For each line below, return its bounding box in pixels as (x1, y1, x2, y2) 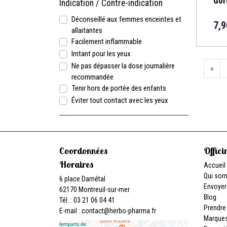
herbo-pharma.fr (109, 207, 156, 215)
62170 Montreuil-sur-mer (59, 185, 130, 194)
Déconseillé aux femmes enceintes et (71, 15, 181, 24)
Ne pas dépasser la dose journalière (71, 61, 175, 70)
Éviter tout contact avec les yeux (71, 96, 168, 105)
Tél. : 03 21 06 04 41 (59, 196, 115, 204)
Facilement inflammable (71, 37, 142, 46)
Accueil (204, 161, 225, 169)
